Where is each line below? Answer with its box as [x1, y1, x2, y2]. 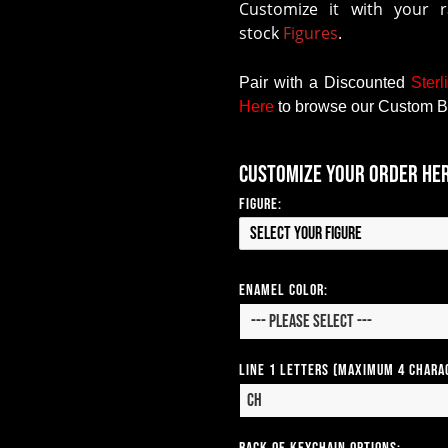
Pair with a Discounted [239, 73, 406, 91]
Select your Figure [250, 222, 362, 244]
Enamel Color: [239, 280, 328, 300]
